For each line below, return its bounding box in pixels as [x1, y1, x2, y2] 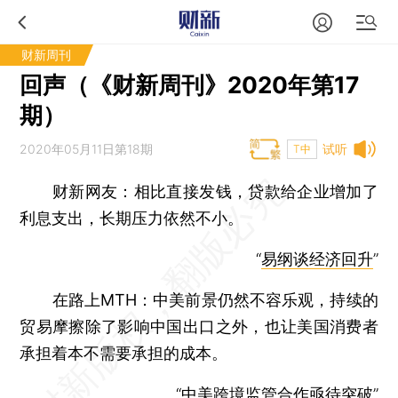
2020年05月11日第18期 [20, 141, 154, 156]
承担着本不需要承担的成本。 [20, 344, 228, 362]
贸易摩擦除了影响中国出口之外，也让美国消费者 [20, 317, 378, 336]
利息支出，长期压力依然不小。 [20, 209, 244, 227]
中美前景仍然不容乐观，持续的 [153, 291, 378, 309]
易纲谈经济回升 [260, 250, 373, 268]
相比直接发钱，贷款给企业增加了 [133, 182, 378, 201]
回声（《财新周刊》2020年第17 [20, 71, 360, 99]
